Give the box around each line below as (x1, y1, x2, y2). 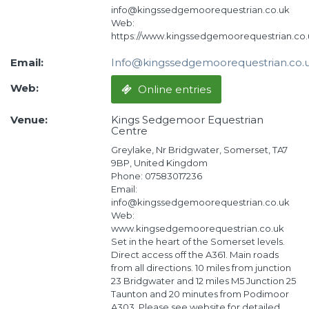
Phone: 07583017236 (110, 170, 202, 182)
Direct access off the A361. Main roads (110, 249, 279, 261)
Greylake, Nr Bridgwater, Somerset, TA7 (110, 144, 288, 156)
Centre (110, 123, 148, 137)
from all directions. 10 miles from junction (110, 262, 291, 274)
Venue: (10, 112, 48, 126)
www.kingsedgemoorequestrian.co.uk (110, 223, 284, 235)
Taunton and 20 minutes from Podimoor (110, 288, 289, 300)
